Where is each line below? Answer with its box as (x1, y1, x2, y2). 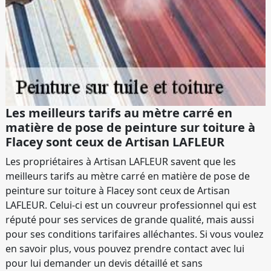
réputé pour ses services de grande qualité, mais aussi (5, 213, 254, 227)
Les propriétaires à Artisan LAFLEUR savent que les (5, 155, 236, 169)
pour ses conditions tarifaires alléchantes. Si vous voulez (5, 227, 264, 241)
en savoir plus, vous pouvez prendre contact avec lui (5, 242, 244, 256)
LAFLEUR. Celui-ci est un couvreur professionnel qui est (5, 198, 256, 212)
